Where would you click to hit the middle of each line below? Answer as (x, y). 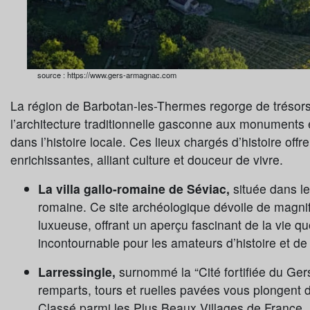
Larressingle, (77, 272)
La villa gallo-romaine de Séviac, (136, 189)
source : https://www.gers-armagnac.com (107, 75)
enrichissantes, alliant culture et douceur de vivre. (147, 160)
